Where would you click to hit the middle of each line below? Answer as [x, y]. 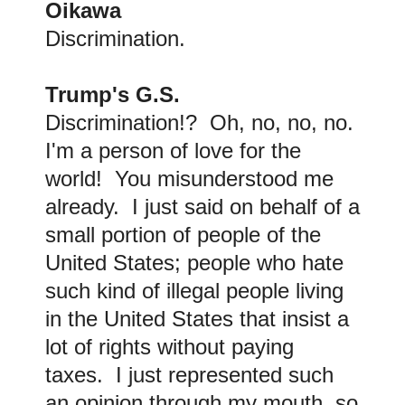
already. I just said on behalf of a [202, 207]
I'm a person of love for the [173, 151]
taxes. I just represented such [189, 375]
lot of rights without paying [170, 347]
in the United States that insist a [197, 319]
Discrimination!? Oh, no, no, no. [202, 123]
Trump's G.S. [116, 95]
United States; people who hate [194, 263]
